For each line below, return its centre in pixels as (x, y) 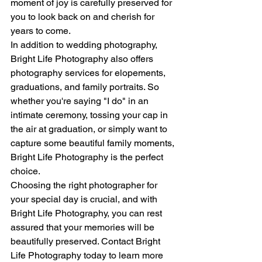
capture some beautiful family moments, (94, 143)
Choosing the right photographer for (85, 185)
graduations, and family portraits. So (86, 87)
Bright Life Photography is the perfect (88, 157)
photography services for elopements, (89, 73)
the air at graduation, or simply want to (90, 129)
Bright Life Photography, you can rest (87, 213)
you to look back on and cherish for (84, 16)
